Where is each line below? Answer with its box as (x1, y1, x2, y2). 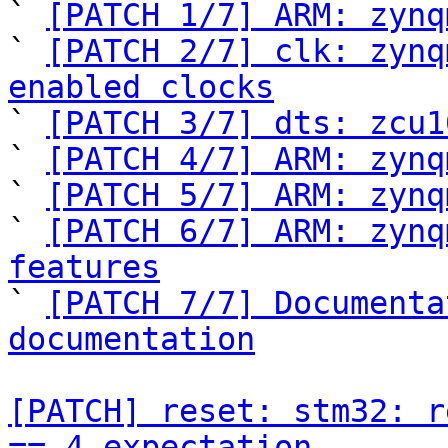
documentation (8, 321, 255, 357)
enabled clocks (8, 69, 274, 105)
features (8, 249, 160, 285)
